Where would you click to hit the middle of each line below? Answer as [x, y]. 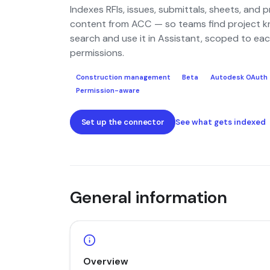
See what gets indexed [221, 122]
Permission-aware [108, 90]
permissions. [97, 52]
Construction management [123, 77]
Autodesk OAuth [239, 77]
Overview [106, 261]
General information [149, 197]
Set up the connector [123, 122]
